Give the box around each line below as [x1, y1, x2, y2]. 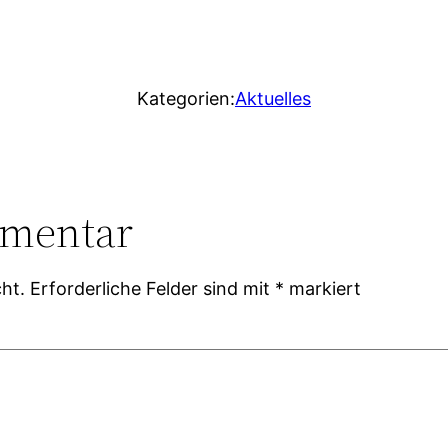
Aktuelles [235, 88, 311, 109]
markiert [284, 278, 362, 299]
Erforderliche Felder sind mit [30, 278, 276, 299]
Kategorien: [137, 88, 235, 109]
